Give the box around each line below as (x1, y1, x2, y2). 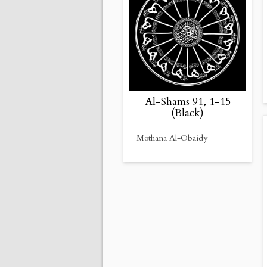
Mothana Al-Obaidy (136, 132, 207, 144)
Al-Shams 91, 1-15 (144, 94, 231, 110)
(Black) (171, 105, 204, 121)
